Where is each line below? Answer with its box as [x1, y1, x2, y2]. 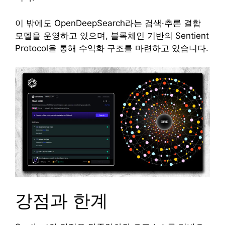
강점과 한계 [15, 190, 108, 211]
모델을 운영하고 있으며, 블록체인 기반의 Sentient [15, 30, 209, 41]
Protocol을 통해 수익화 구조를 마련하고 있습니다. [15, 43, 208, 53]
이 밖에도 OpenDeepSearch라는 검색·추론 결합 [15, 18, 201, 28]
